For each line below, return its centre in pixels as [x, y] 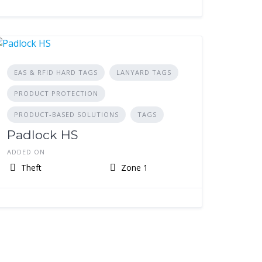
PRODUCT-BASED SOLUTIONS [67, 114]
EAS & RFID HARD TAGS [56, 72]
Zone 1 [133, 168]
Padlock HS [43, 135]
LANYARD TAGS [144, 72]
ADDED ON [26, 152]
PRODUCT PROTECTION [56, 93]
